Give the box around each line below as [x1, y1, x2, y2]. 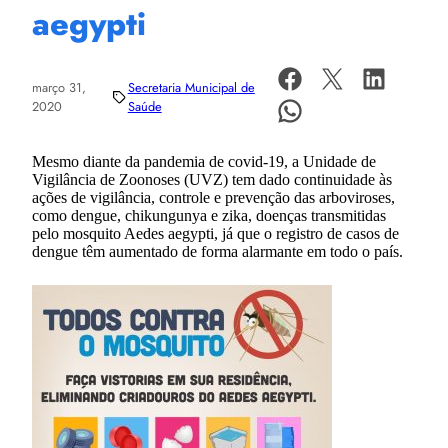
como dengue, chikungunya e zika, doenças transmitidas [32, 206, 386, 224]
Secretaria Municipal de [127, 77, 255, 97]
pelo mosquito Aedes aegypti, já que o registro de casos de [32, 224, 399, 242]
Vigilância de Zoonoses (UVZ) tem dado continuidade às [32, 170, 392, 188]
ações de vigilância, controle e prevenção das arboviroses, [32, 188, 395, 206]
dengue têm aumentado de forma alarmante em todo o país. [32, 242, 403, 260]
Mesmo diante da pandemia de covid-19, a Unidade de [32, 152, 376, 170]
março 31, [32, 77, 86, 97]
